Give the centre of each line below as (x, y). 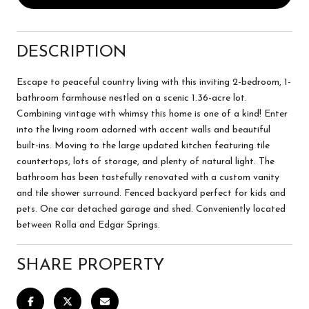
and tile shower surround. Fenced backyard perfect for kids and (151, 193)
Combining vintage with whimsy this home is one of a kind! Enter (152, 114)
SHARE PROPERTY (90, 265)
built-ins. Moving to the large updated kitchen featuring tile (143, 146)
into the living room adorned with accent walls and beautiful (143, 130)
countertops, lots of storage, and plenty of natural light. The (146, 161)
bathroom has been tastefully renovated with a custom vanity (148, 177)
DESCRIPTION (72, 52)
